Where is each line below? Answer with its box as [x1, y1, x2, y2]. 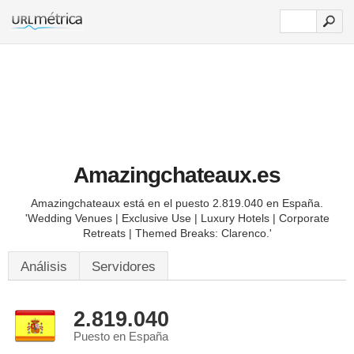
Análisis [21, 259, 67, 274]
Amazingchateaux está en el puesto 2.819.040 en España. [31, 197, 323, 209]
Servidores [92, 259, 156, 274]
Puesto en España [73, 330, 168, 343]
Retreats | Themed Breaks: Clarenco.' [82, 227, 272, 239]
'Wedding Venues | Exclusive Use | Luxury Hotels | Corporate [24, 212, 330, 224]
